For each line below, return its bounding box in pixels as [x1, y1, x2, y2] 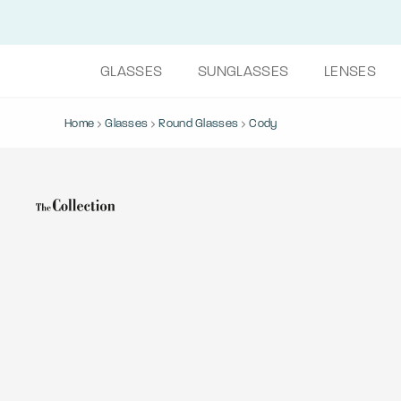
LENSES [324, 63, 376, 80]
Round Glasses [158, 116, 239, 130]
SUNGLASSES [198, 63, 289, 80]
